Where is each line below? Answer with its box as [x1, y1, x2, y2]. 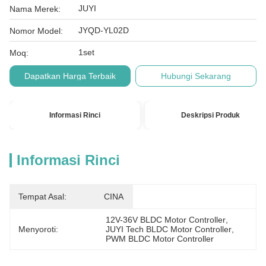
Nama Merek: [9, 4, 61, 14]
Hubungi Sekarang [161, 71, 232, 81]
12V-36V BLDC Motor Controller [106, 215, 226, 224]
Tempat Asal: [18, 192, 66, 201]
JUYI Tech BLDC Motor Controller [106, 224, 232, 234]
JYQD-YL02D [78, 26, 129, 35]
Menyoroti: [18, 224, 58, 234]
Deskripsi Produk [180, 111, 240, 119]
